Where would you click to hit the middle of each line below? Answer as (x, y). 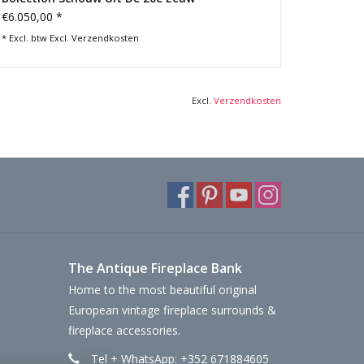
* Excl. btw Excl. (37, 38)
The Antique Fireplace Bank (155, 269)
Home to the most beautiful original (162, 290)
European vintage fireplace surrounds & (172, 310)
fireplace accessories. (124, 331)
